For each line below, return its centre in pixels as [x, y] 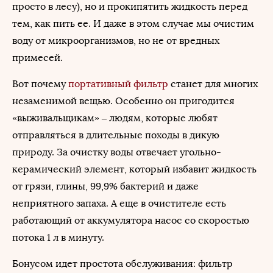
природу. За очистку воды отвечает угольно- [117, 152]
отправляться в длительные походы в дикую [116, 135]
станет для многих [213, 84]
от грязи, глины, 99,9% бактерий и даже [105, 186]
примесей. [37, 58]
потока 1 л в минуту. [58, 237]
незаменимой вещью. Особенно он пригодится [123, 101]
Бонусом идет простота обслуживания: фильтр [122, 264]
